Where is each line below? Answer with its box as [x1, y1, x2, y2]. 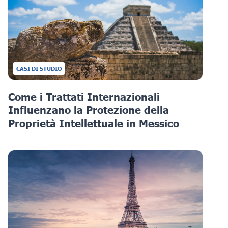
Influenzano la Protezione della [8, 103, 169, 116]
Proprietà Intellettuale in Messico [8, 117, 179, 129]
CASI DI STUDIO [16, 65, 62, 72]
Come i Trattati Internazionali [8, 90, 160, 103]
